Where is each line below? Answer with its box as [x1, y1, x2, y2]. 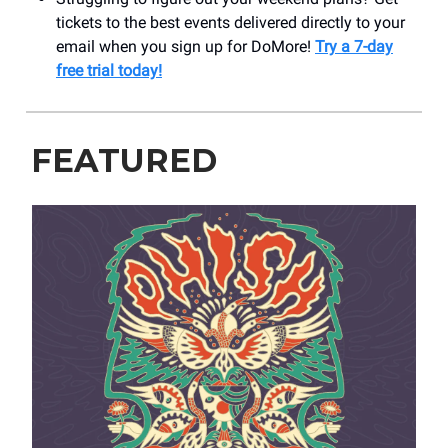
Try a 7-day [315, 36, 393, 56]
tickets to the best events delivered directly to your [56, 12, 405, 32]
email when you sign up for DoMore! [56, 36, 315, 56]
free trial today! [56, 60, 162, 80]
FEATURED [31, 140, 217, 180]
